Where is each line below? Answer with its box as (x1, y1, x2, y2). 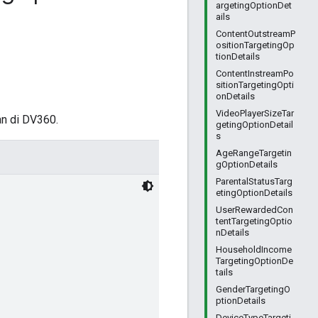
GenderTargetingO (216, 284, 290, 295)
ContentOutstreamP (216, 28, 295, 39)
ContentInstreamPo (216, 68, 294, 79)
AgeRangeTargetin (216, 148, 292, 158)
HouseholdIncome (216, 244, 292, 255)
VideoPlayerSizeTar (216, 108, 294, 119)
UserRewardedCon (216, 204, 293, 215)
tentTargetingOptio (216, 216, 292, 226)
